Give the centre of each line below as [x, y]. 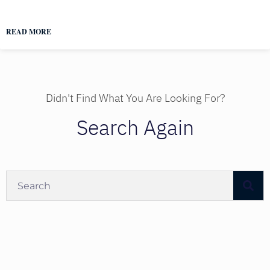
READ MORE [29, 32]
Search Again [135, 128]
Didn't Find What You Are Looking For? [135, 98]
